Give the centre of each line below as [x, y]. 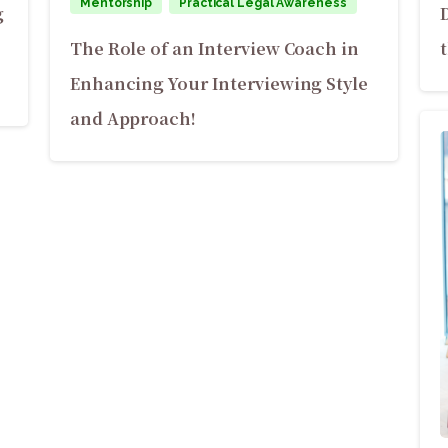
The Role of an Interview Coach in [214, 48]
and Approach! [133, 118]
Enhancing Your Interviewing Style [219, 83]
